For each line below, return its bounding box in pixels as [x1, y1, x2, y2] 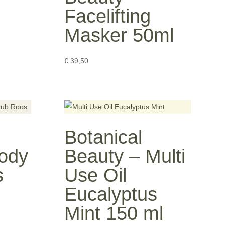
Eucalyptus [64, 184, 158, 205]
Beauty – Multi [64, 146, 186, 167]
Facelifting [64, 5, 151, 27]
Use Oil [64, 165, 127, 186]
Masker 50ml [64, 24, 174, 46]
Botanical [64, 127, 143, 148]
